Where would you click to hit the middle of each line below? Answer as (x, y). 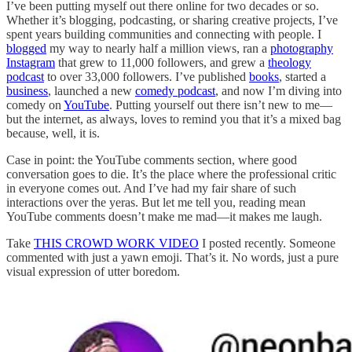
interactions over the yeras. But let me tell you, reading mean (156, 202)
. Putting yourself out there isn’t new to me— (221, 104)
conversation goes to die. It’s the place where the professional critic (171, 174)
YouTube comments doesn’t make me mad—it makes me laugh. (164, 216)
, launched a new (92, 90)
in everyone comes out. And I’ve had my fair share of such (151, 188)
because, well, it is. (53, 133)
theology (290, 62)
